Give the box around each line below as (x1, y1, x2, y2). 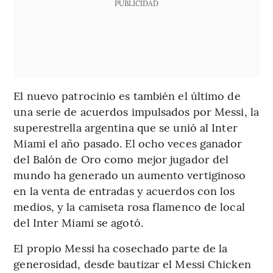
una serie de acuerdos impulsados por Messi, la (13, 104, 259, 119)
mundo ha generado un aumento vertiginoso (13, 167, 246, 183)
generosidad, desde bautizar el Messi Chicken (13, 256, 251, 272)
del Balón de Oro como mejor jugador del (13, 151, 229, 167)
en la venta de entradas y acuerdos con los (13, 183, 235, 199)
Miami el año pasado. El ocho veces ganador (13, 135, 243, 151)
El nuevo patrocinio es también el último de (13, 88, 241, 104)
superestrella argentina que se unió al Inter (13, 119, 238, 135)
